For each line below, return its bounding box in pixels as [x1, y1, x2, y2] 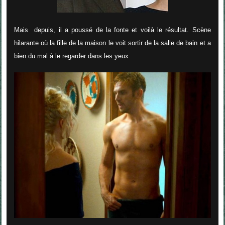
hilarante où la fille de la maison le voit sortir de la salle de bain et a [14, 39, 211, 47]
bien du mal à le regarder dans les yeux [14, 52, 129, 60]
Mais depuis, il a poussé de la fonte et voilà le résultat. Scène [14, 26, 211, 34]
